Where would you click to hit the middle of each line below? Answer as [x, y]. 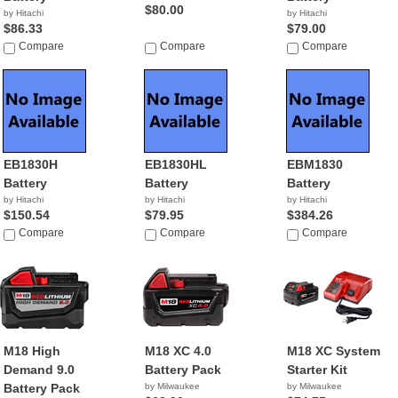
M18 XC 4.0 [179, 351]
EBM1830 [314, 164]
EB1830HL [176, 164]
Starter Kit [317, 370]
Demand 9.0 [39, 370]
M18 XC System [333, 351]
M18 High [32, 351]
